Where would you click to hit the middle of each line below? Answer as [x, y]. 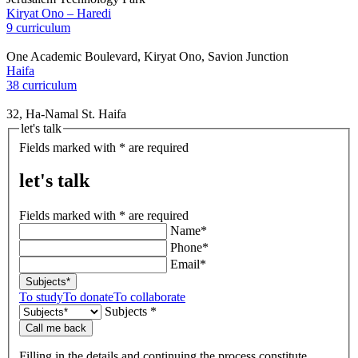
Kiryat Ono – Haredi [59, 13]
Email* [188, 264]
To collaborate [149, 296]
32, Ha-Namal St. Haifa [66, 113]
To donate [88, 296]
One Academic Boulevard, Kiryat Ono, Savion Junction [147, 56]
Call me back [56, 328]
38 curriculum [42, 85]
